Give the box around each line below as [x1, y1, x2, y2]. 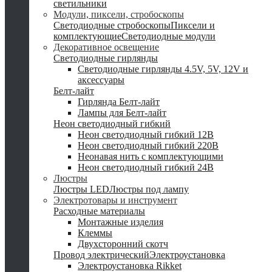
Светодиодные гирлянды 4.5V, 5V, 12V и [78, 64, 248, 74]
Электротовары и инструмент [53, 195, 177, 205]
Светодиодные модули [121, 31, 216, 41]
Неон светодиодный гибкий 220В [78, 140, 219, 151]
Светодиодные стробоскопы [53, 20, 171, 30]
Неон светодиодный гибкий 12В [78, 129, 214, 140]
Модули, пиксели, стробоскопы [53, 9, 184, 19]
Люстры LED [53, 184, 109, 194]
